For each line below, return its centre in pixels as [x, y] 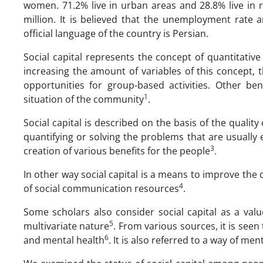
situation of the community [84, 99]
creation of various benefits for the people [117, 151]
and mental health [64, 240]
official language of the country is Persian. [116, 33]
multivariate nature [67, 226]
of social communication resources [101, 188]
